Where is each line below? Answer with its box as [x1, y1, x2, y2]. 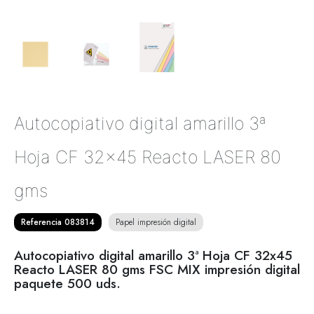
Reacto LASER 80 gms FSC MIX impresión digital [14, 260, 300, 280]
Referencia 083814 [21, 216, 95, 229]
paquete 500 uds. [14, 274, 121, 294]
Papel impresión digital [116, 216, 196, 229]
